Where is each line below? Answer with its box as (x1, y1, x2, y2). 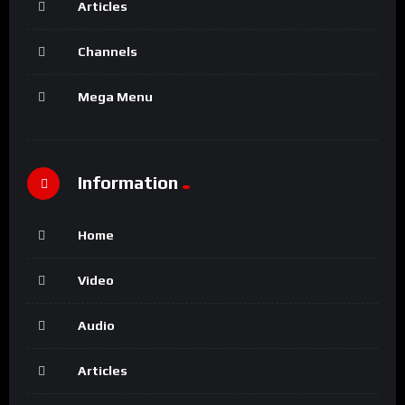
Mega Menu (78, 89, 153, 104)
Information (78, 172, 178, 193)
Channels (78, 43, 137, 59)
